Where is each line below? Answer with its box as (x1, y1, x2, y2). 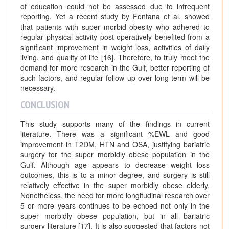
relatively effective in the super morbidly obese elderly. (20, 179, 210, 190)
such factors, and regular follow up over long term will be (20, 72, 210, 83)
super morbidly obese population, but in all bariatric (20, 210, 210, 221)
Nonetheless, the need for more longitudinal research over (20, 190, 210, 200)
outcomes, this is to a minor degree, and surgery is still (20, 169, 210, 180)
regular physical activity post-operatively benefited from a (20, 31, 210, 42)
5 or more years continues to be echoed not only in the (20, 200, 210, 211)
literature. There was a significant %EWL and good (20, 128, 210, 139)
